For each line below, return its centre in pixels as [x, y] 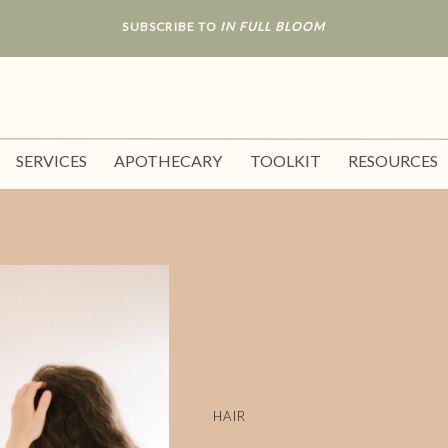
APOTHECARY [168, 160]
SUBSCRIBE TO [171, 26]
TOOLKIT [290, 160]
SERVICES [51, 160]
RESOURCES [393, 160]
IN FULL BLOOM [273, 26]
